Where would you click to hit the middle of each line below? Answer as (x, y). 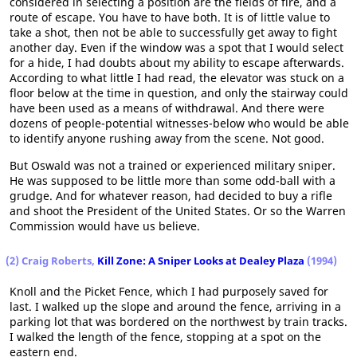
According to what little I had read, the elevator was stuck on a (177, 78)
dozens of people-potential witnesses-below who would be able (179, 123)
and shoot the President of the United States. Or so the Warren (178, 211)
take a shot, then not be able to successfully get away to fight (173, 32)
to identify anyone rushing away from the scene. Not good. (167, 138)
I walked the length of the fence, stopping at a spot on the (165, 337)
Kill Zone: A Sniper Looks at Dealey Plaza (201, 261)
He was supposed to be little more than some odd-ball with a (173, 180)
